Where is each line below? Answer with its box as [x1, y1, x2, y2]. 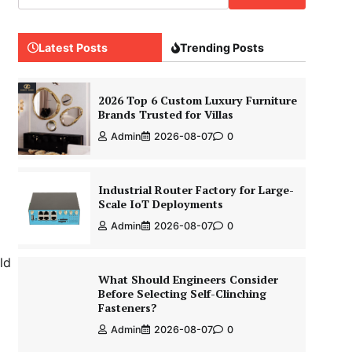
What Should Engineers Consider [97, 272, 278, 287]
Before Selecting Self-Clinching [97, 286, 266, 301]
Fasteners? [97, 300, 157, 315]
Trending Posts [180, 41, 264, 54]
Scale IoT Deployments [97, 196, 223, 211]
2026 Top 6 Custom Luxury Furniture [97, 93, 297, 108]
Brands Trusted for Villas [97, 107, 233, 122]
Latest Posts [38, 41, 108, 54]
